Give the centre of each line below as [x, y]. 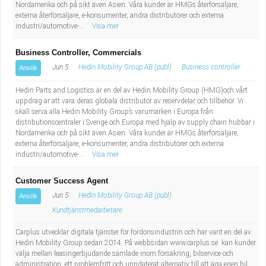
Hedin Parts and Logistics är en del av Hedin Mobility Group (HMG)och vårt [132, 90]
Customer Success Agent [62, 181]
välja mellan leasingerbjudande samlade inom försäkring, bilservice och [124, 254]
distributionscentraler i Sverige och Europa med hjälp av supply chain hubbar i [135, 122]
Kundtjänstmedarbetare [87, 210]
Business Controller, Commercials [78, 53]
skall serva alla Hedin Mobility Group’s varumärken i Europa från [114, 112]
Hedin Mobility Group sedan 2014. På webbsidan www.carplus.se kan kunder [136, 243]
